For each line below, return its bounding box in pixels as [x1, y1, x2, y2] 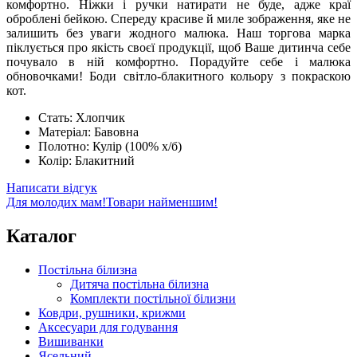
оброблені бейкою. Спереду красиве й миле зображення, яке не [6, 11, 351, 25]
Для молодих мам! [6, 194, 106, 209]
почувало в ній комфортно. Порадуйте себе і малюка [6, 54, 351, 69]
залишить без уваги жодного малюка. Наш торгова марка [6, 25, 351, 40]
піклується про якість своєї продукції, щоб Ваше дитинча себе [6, 40, 351, 54]
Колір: [38, 153, 75, 167]
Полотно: [38, 139, 92, 153]
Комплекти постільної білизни [70, 291, 236, 305]
